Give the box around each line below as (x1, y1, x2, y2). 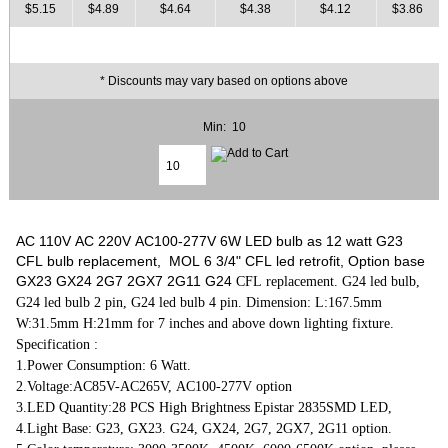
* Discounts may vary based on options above (100, 74, 348, 88)
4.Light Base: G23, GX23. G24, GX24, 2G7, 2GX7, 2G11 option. (16, 420, 397, 436)
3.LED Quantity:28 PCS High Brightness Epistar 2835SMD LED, (16, 399, 393, 415)
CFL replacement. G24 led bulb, (232, 273, 421, 289)
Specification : (16, 336, 99, 352)
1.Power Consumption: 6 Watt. (16, 357, 192, 373)
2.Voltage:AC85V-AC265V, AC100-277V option (16, 378, 293, 394)
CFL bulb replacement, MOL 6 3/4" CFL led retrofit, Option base (16, 252, 426, 269)
